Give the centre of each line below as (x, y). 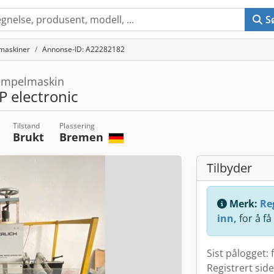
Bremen (83, 137)
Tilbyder (229, 168)
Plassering (77, 126)
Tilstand (26, 126)
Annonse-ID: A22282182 (83, 49)
